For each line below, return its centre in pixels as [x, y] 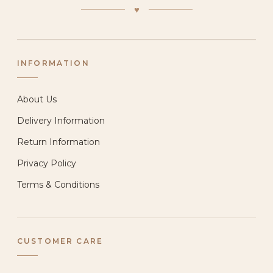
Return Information [58, 142]
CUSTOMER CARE [60, 241]
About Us [37, 99]
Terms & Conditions [58, 184]
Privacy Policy [47, 163]
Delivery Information [61, 120]
